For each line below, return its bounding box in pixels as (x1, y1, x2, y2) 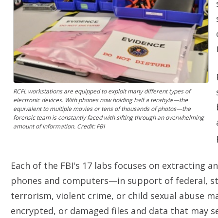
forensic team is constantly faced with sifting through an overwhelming (13, 113, 204, 122)
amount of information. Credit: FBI (13, 122, 105, 131)
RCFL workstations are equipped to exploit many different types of (13, 87, 190, 96)
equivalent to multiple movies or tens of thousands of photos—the (13, 105, 191, 113)
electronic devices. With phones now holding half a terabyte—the (13, 96, 188, 105)
